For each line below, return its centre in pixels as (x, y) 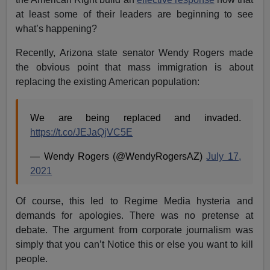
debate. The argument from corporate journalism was (134, 230)
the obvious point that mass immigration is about (134, 67)
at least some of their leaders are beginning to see (134, 14)
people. (32, 259)
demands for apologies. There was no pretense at (134, 215)
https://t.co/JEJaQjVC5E (82, 132)
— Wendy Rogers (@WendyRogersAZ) (118, 156)
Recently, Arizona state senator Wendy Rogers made (134, 52)
